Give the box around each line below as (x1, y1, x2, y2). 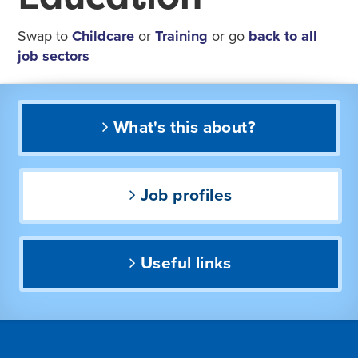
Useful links (141, 253, 232, 273)
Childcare (72, 26, 135, 45)
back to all (249, 26, 318, 45)
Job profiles (140, 185, 233, 205)
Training (155, 26, 209, 45)
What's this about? (113, 117, 256, 137)
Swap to (18, 26, 73, 45)
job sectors (18, 46, 90, 65)
